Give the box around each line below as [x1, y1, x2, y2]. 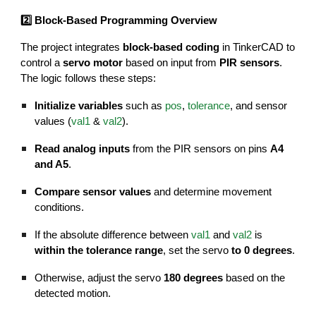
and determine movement [151, 186, 272, 197]
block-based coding [123, 41, 220, 53]
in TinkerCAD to [219, 41, 296, 53]
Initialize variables [35, 99, 123, 111]
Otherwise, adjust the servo [35, 272, 164, 284]
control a [20, 56, 63, 68]
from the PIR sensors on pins [130, 142, 271, 154]
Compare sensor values [35, 186, 152, 197]
